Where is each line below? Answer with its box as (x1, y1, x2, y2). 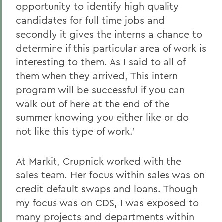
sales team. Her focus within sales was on (16, 168, 205, 181)
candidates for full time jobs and (16, 14, 165, 26)
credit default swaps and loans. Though (16, 182, 198, 195)
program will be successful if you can (16, 83, 185, 96)
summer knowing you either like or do (16, 111, 189, 123)
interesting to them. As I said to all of (16, 55, 185, 68)
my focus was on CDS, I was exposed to (16, 196, 199, 209)
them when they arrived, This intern (16, 69, 178, 82)
